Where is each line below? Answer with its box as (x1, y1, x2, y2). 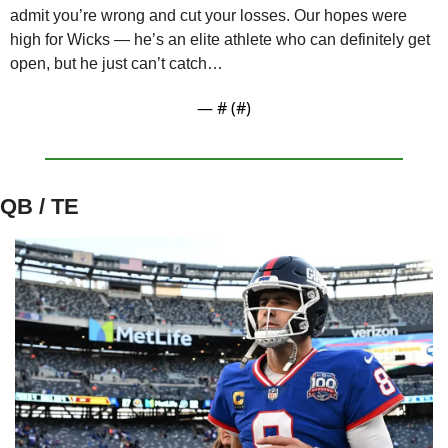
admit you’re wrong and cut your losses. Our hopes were (10, 6, 407, 24)
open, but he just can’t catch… (10, 54, 223, 72)
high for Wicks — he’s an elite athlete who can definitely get (10, 30, 430, 48)
